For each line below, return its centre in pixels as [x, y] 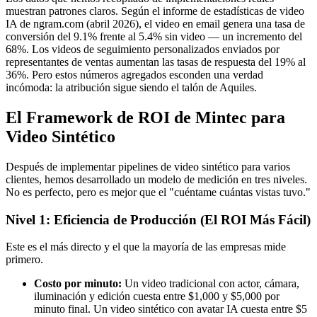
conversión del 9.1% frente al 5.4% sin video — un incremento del [154, 37]
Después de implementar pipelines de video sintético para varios [148, 167]
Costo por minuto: [78, 284]
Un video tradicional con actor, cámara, [211, 284]
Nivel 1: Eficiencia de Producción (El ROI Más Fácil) [158, 219]
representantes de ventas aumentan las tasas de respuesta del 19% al [156, 62]
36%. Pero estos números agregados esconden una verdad [134, 75]
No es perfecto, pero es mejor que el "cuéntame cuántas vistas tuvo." [158, 192]
